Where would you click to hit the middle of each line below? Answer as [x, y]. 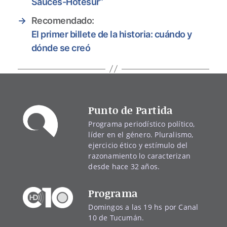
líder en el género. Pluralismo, [141, 134]
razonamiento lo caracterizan [139, 156]
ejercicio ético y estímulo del [138, 145]
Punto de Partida [131, 110]
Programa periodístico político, [142, 124]
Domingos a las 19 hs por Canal [143, 207]
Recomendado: [63, 20]
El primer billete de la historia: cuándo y [111, 34]
